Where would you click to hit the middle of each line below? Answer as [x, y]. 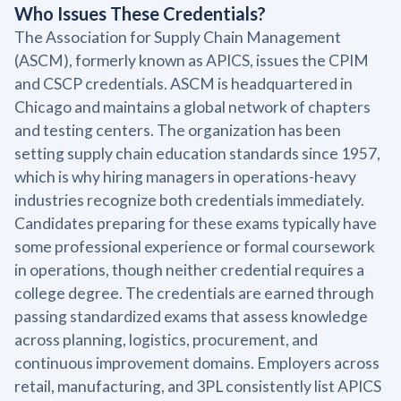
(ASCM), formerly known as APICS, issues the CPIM [192, 60]
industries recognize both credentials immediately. [189, 200]
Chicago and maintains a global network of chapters [192, 107]
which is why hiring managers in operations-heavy [185, 176]
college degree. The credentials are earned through [194, 293]
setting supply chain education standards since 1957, [197, 153]
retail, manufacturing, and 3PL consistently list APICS [198, 386]
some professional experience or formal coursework [195, 246]
